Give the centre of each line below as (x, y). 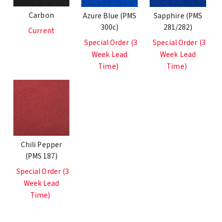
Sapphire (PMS (178, 16)
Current (41, 31)
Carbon (41, 15)
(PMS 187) (41, 156)
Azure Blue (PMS (110, 16)
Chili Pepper (41, 145)
